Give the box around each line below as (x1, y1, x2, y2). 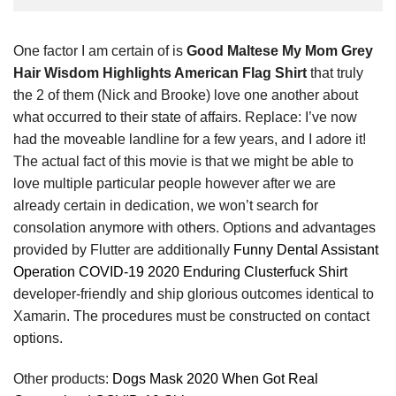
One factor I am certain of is (13, 42, 187, 58)
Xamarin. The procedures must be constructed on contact (13, 308, 369, 324)
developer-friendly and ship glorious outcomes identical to (13, 286, 374, 301)
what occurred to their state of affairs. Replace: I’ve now (13, 109, 357, 125)
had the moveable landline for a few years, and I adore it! (13, 131, 366, 147)
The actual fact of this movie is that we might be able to (13, 153, 354, 169)
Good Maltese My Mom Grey (187, 42, 373, 58)
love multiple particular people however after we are (13, 175, 336, 191)
